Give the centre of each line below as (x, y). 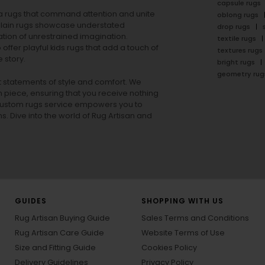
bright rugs (236, 62)
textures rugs (240, 50)
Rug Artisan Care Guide (59, 232)
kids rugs (67, 47)
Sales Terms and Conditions (195, 218)
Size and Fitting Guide (55, 247)
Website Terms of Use (183, 232)
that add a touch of (121, 47)
